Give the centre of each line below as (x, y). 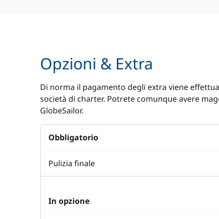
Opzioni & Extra (97, 63)
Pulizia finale (72, 163)
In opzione (69, 201)
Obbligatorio (73, 137)
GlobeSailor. (62, 110)
